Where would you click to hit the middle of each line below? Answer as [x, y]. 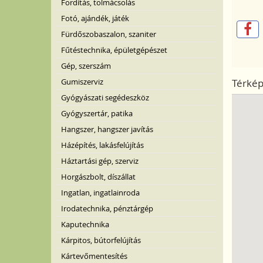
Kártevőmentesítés [94, 256]
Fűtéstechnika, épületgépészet [114, 50]
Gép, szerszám [86, 66]
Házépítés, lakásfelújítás [102, 145]
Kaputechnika [85, 224]
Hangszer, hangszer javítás [107, 129]
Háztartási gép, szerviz [100, 161]
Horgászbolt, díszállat [98, 177]
